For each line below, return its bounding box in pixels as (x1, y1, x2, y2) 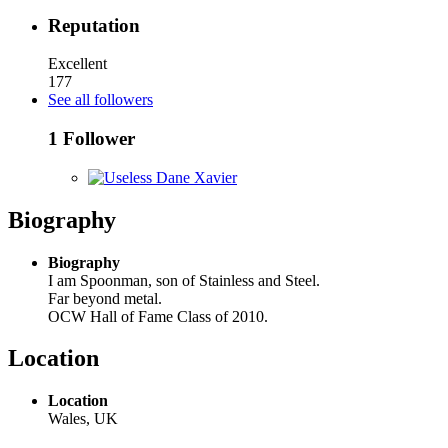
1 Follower (48, 128, 135, 150)
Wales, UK (48, 410, 118, 428)
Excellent (48, 55, 107, 73)
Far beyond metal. (48, 289, 162, 307)
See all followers (48, 91, 153, 109)
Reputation (48, 14, 140, 36)
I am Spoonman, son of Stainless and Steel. (48, 271, 320, 289)
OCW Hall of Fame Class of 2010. (48, 307, 268, 325)
